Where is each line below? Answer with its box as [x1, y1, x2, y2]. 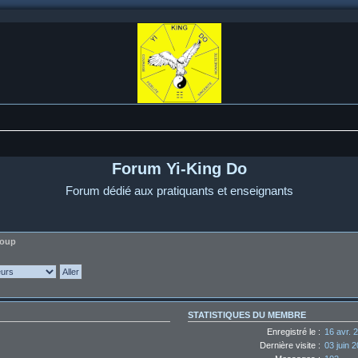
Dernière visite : [260, 340, 321, 350]
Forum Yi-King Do [111, 160, 247, 177]
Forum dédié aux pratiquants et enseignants [65, 184, 293, 197]
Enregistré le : [267, 326, 321, 336]
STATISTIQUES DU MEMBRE [188, 310, 307, 320]
